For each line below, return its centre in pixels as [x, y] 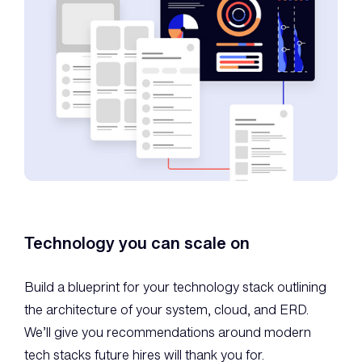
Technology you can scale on [137, 243]
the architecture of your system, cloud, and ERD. [166, 310]
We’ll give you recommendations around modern [168, 333]
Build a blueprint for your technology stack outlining [175, 287]
